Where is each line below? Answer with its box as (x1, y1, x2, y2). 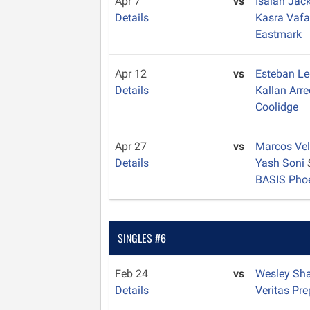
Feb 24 (115, 267, 148, 280)
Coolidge (255, 100, 299, 113)
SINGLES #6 (118, 230, 166, 246)
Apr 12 (115, 67, 147, 80)
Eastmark (255, 28, 302, 41)
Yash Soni (255, 156, 308, 170)
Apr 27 (115, 140, 147, 153)
